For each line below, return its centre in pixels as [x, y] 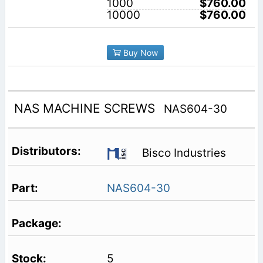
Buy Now [139, 52]
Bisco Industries [184, 153]
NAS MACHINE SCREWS [86, 109]
